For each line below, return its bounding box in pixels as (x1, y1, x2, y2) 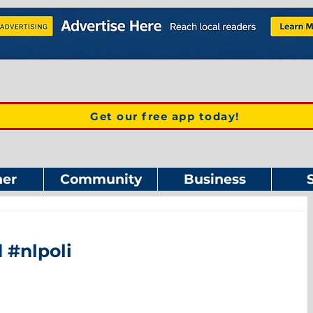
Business (183, 171, 246, 187)
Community (59, 171, 142, 187)
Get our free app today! (90, 109, 240, 123)
